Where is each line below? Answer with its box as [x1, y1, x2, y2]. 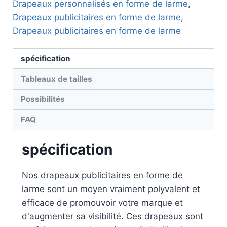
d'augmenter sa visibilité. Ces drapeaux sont [22, 211, 203, 222]
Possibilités [21, 94, 65, 104]
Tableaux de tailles [21, 73, 93, 84]
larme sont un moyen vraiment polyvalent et [22, 184, 200, 195]
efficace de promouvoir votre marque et [22, 198, 183, 208]
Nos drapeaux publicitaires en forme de [22, 170, 183, 181]
